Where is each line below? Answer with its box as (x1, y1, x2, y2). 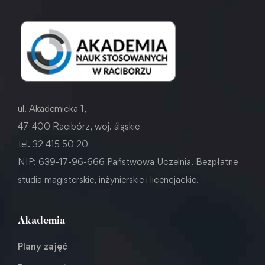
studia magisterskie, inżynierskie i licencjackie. (18, 174, 199, 186)
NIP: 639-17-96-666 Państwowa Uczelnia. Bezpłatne (18, 156, 238, 168)
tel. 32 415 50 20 (18, 138, 88, 150)
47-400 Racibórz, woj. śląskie (18, 121, 140, 132)
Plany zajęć (18, 241, 67, 253)
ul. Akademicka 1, (18, 103, 86, 115)
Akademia (18, 216, 65, 227)
